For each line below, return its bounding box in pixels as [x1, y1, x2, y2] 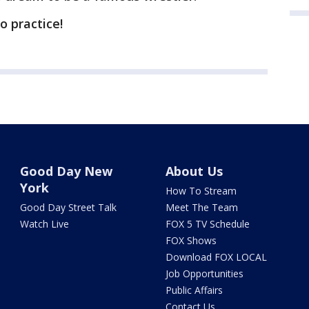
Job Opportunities [165, 267, 243, 280]
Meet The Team [165, 201, 238, 214]
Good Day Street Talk [20, 201, 117, 214]
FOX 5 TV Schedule [165, 217, 250, 230]
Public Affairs [165, 283, 223, 297]
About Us [165, 163, 223, 179]
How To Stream [165, 184, 237, 197]
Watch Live [20, 217, 70, 230]
